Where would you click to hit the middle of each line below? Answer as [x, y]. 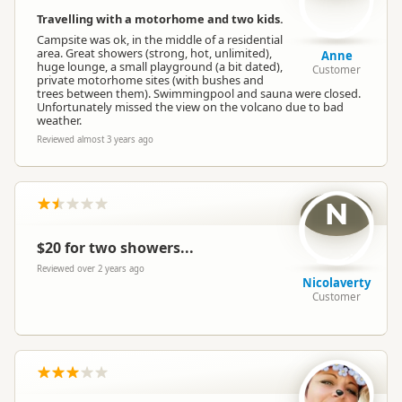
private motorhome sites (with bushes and [150, 80]
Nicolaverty [336, 283]
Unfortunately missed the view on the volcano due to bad [190, 107]
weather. [59, 120]
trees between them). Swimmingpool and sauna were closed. [199, 93]
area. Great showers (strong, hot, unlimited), [154, 53]
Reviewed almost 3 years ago [95, 140]
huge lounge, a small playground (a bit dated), [160, 66]
